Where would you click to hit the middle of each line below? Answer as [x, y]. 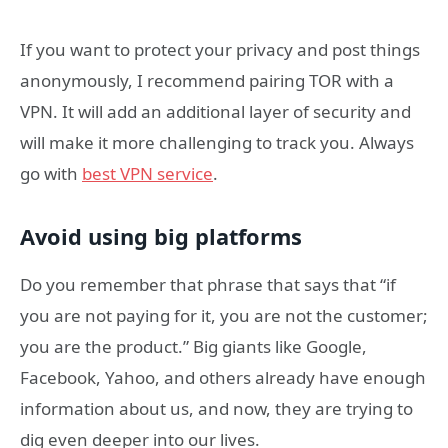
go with [51, 174]
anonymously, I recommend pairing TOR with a [207, 81]
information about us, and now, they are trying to [216, 409]
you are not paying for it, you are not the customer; [224, 316]
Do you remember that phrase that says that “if [208, 285]
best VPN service [147, 174]
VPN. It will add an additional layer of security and [215, 112]
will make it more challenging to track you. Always [217, 143]
